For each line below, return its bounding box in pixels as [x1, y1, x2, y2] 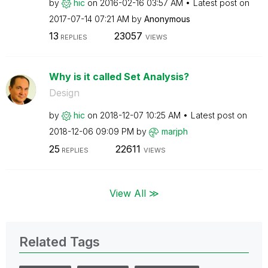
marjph [161, 126, 188, 136]
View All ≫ [109, 187, 159, 199]
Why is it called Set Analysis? [48, 71, 189, 83]
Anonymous [144, 13, 190, 24]
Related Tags [19, 233, 100, 249]
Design [48, 87, 80, 99]
